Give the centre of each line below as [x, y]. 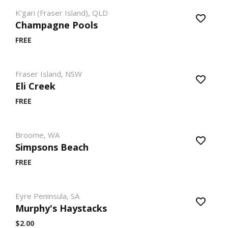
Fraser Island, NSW [49, 74]
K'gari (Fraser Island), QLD [62, 13]
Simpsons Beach [52, 147]
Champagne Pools [56, 25]
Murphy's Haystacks [61, 208]
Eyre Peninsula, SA [47, 196]
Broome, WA [37, 135]
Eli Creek [35, 86]
